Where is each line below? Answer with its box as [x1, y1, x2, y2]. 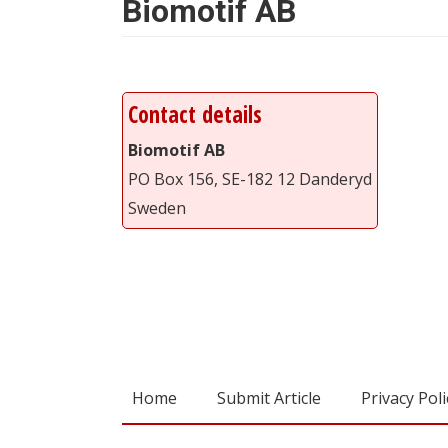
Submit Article [217, 386, 321, 409]
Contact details [128, 98, 262, 130]
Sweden [128, 196, 186, 219]
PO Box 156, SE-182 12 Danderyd [128, 167, 372, 190]
